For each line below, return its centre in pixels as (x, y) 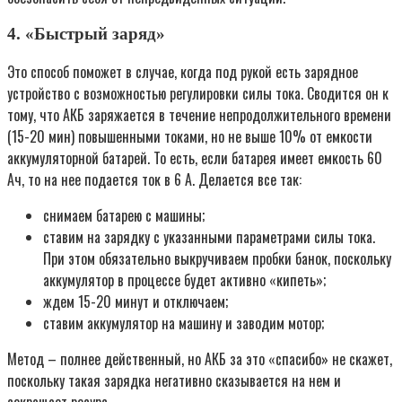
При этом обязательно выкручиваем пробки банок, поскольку (217, 259)
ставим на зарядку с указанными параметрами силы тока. (209, 237)
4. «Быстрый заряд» (86, 34)
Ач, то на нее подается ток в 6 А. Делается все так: (154, 180)
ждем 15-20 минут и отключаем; (135, 302)
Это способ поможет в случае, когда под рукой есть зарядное (183, 72)
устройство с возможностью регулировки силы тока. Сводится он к (198, 94)
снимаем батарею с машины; (124, 216)
